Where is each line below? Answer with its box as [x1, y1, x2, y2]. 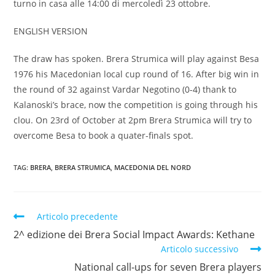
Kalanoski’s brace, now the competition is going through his [14, 98, 258, 110]
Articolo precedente [37, 210, 118, 222]
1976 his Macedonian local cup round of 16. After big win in [14, 68, 260, 80]
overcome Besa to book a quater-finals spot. [14, 129, 194, 141]
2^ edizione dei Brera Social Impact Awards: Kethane [14, 227, 255, 241]
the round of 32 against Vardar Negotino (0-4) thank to [14, 83, 237, 95]
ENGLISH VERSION [14, 25, 88, 37]
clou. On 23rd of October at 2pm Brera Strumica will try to [14, 114, 252, 126]
